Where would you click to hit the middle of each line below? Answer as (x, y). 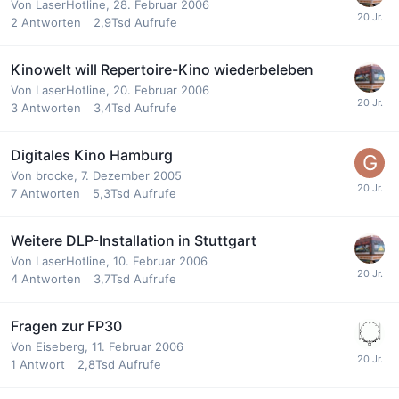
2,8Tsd (96, 364)
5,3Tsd (111, 193)
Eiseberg (60, 346)
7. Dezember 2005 (131, 175)
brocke (55, 175)
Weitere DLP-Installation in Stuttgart (134, 240)
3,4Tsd (112, 107)
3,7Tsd (112, 278)
